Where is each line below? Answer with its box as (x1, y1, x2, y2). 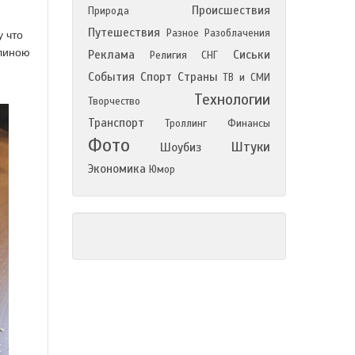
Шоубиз (159, 140, 201, 155)
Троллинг (165, 117, 207, 130)
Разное (166, 27, 199, 40)
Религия (149, 49, 187, 62)
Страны (177, 70, 218, 84)
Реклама (88, 48, 135, 62)
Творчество (88, 95, 140, 108)
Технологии (194, 90, 270, 109)
